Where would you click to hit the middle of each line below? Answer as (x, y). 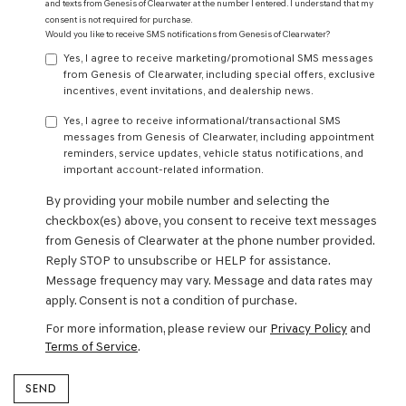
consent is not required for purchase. (119, 19)
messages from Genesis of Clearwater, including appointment (219, 137)
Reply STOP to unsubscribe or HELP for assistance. (188, 261)
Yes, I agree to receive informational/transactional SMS (202, 121)
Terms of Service (92, 347)
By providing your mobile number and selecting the (188, 201)
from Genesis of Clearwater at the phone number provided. (210, 241)
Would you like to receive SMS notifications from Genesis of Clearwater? (188, 34)
